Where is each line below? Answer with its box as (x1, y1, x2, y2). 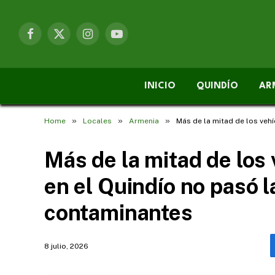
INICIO (144, 81, 176, 91)
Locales (83, 117, 112, 125)
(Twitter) (58, 47, 92, 57)
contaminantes (44, 200, 193, 225)
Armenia (129, 117, 159, 125)
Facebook (29, 34, 69, 44)
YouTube (115, 34, 151, 44)
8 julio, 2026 (44, 242, 88, 250)
